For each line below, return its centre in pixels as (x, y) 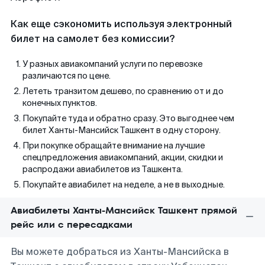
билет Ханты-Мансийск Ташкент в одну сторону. (122, 130)
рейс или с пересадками (72, 224)
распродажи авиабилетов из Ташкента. (103, 169)
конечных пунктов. (60, 103)
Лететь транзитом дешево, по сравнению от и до (123, 91)
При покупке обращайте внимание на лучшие (114, 146)
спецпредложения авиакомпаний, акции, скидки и (123, 157)
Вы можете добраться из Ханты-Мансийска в (120, 252)
